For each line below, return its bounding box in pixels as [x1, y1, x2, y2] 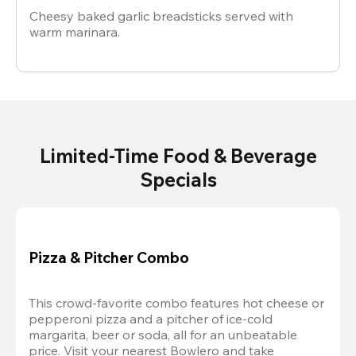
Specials [139, 168, 217, 192]
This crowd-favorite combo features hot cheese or [29, 294, 324, 311]
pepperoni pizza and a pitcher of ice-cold [29, 310, 273, 327]
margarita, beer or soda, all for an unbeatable [29, 326, 297, 342]
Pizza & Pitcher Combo [29, 247, 189, 267]
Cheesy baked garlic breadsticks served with [29, 8, 293, 25]
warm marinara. [29, 24, 120, 41]
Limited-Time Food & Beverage [39, 144, 317, 168]
